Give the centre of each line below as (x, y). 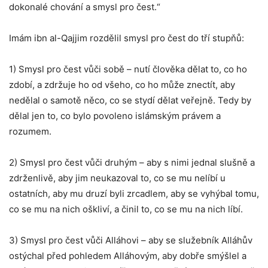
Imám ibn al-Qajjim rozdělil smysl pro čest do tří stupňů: (127, 38)
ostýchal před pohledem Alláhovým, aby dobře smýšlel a (128, 256)
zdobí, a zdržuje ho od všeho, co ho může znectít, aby (122, 85)
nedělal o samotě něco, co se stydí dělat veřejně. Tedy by (130, 100)
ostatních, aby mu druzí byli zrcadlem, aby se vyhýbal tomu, (134, 194)
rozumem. (30, 131)
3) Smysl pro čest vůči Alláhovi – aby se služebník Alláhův (131, 240)
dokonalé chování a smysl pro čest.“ (85, 7)
